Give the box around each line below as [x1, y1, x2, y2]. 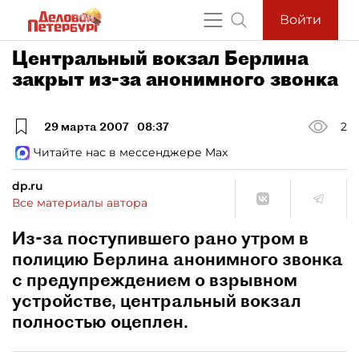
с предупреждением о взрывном [12, 268, 297, 291]
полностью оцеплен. [12, 310, 188, 333]
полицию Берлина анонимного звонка [12, 248, 343, 270]
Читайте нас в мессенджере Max [34, 145, 228, 159]
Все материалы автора [12, 196, 147, 210]
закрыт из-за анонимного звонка [12, 67, 338, 91]
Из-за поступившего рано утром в [12, 227, 309, 249]
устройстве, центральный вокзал [12, 289, 301, 312]
